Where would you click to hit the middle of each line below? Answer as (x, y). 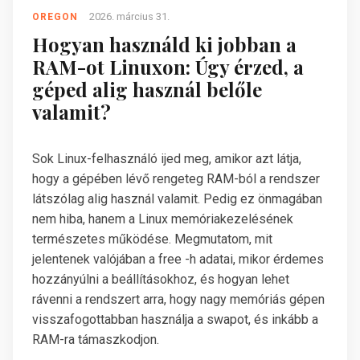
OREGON (55, 16)
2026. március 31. (129, 16)
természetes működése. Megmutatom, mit (152, 239)
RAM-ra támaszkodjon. (96, 340)
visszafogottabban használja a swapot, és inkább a (175, 320)
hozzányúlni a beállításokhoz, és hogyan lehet (161, 280)
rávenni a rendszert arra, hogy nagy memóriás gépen (178, 300)
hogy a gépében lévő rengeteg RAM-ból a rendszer (176, 179)
